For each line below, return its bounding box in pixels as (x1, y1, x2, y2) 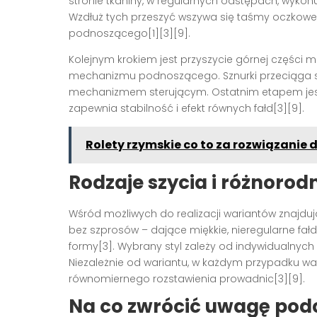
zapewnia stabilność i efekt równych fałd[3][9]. (69, 100, 304, 115)
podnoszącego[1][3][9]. (69, 25, 190, 40)
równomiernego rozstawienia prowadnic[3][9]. (69, 271, 305, 286)
